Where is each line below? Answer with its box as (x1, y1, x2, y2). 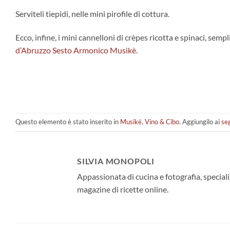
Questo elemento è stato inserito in (15, 118, 120, 126)
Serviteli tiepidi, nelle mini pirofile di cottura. (15, 9, 169, 19)
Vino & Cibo (145, 118, 179, 126)
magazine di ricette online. (77, 184, 168, 195)
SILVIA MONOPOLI (77, 156, 155, 166)
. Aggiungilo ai (179, 118, 221, 126)
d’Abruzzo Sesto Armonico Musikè (15, 45, 136, 55)
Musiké (120, 118, 142, 126)
